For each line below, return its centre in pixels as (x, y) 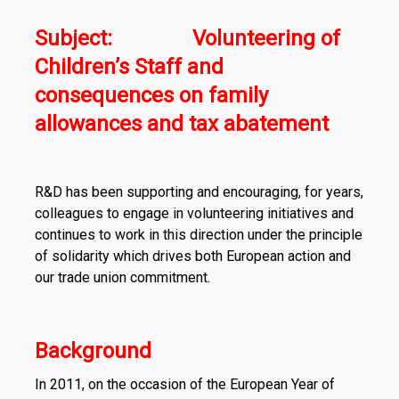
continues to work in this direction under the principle (198, 235)
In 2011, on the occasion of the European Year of (184, 384)
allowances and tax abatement (181, 124)
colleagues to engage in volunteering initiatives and (194, 213)
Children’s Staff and (129, 67)
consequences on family (151, 95)
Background (93, 351)
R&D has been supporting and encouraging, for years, (199, 192)
